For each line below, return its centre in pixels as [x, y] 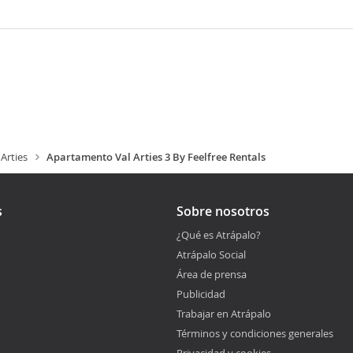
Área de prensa [212, 274]
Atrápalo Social [211, 255]
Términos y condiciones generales [255, 333]
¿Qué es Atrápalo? [219, 235]
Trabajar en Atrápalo [224, 314]
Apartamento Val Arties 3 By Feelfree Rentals [156, 157]
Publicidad [201, 294]
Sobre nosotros [223, 211]
